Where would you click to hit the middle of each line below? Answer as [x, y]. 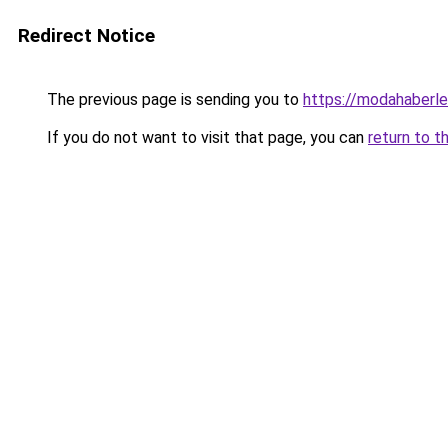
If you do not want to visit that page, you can [205, 137]
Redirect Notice [86, 35]
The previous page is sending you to [173, 99]
